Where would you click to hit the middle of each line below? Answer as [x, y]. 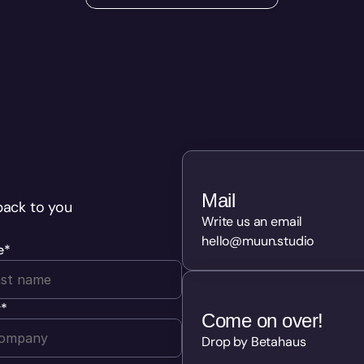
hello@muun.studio [258, 241]
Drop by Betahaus [254, 342]
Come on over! [262, 321]
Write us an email [252, 221]
